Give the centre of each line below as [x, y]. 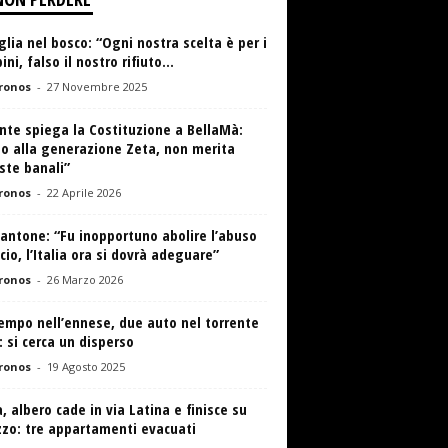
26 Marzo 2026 [84, 279]
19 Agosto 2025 [85, 366]
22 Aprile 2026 [83, 192]
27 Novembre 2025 [96, 86]
